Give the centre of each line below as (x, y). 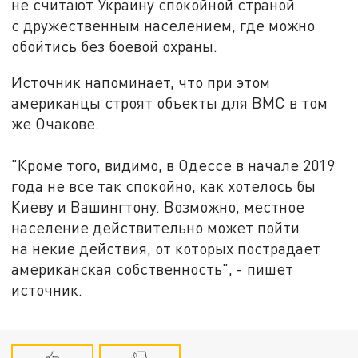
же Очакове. (56, 124)
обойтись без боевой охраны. (115, 46)
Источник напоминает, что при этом (141, 82)
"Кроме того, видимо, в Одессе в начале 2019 (173, 165)
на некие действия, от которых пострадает (166, 249)
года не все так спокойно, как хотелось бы (164, 186)
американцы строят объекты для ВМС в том (170, 103)
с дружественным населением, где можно (163, 25)
